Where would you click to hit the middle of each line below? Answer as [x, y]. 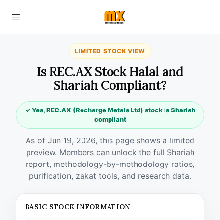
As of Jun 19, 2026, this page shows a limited [110, 140]
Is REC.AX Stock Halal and [110, 71]
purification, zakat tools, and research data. [110, 176]
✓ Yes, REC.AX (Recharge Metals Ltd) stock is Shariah [110, 110]
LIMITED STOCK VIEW [110, 51]
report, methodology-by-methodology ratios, [110, 164]
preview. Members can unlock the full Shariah [110, 152]
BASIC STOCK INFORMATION [78, 207]
